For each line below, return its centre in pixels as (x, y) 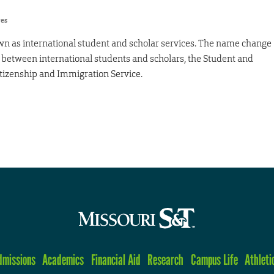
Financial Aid (116, 259)
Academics (63, 259)
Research (166, 259)
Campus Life (214, 259)
